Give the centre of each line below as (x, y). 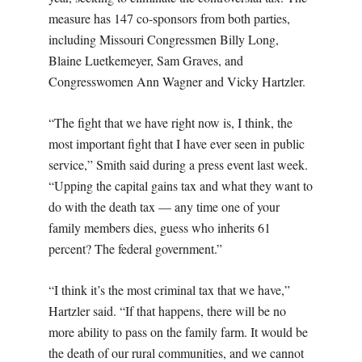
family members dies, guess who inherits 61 (160, 227)
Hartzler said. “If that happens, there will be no (167, 310)
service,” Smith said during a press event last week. (178, 164)
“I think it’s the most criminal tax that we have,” (169, 289)
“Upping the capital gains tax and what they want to (181, 185)
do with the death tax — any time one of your (164, 206)
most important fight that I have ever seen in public (177, 143)
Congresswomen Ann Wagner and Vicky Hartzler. (179, 81)
